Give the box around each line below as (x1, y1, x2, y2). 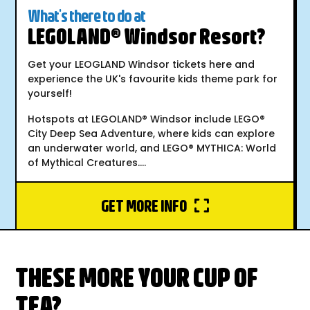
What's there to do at (28, 6, 146, 26)
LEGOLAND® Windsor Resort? (28, 23, 266, 49)
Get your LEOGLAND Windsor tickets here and (28, 57, 255, 71)
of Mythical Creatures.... (28, 155, 147, 170)
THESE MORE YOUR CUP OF (15, 260, 259, 293)
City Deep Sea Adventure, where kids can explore (28, 126, 275, 140)
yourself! (28, 86, 73, 100)
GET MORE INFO (101, 195, 189, 215)
